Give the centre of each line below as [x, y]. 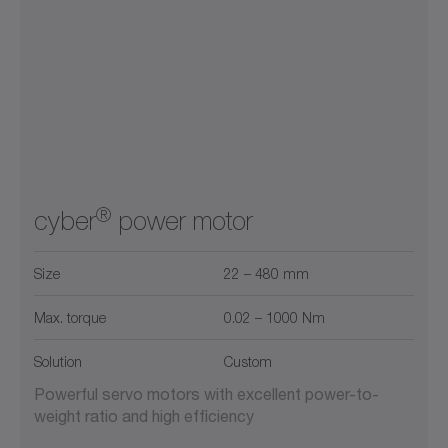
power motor [182, 221]
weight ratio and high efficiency [144, 416]
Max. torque [70, 318]
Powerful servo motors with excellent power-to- [206, 394]
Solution [58, 362]
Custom [248, 362]
